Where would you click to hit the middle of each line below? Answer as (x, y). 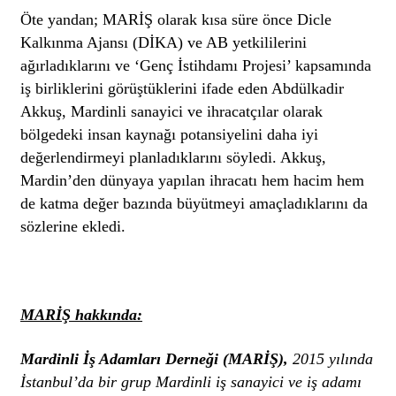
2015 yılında (331, 358)
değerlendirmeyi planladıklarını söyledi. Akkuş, (174, 157)
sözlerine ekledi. (73, 226)
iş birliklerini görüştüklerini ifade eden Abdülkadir (183, 88)
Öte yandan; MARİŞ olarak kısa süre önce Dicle (176, 19)
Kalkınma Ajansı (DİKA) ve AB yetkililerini (164, 42)
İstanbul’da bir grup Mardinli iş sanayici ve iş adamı (191, 381)
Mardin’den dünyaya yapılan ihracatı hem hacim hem (193, 180)
